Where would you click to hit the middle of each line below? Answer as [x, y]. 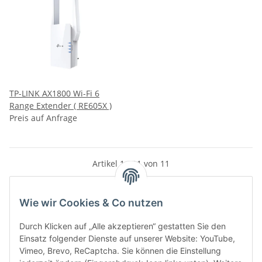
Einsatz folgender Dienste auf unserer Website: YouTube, [127, 239]
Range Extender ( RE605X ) [93, 105]
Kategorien [37, 222]
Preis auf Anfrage [43, 118]
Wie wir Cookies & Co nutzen [91, 203]
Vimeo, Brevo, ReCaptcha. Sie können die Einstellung [120, 251]
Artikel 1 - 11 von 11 [131, 163]
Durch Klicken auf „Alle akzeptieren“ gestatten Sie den [123, 226]
